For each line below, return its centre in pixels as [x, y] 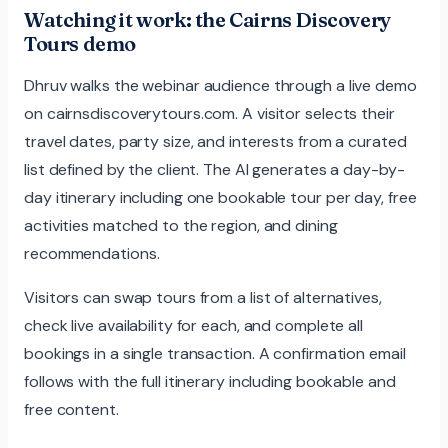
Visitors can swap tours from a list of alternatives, [203, 297]
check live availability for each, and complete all [193, 325]
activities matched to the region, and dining [181, 225]
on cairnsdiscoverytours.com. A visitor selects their [209, 113]
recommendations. [92, 253]
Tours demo [80, 43]
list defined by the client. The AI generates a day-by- [214, 169]
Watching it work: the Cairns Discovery [207, 19]
